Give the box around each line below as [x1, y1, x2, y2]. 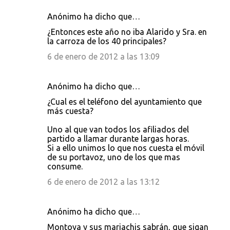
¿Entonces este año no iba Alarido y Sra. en [47, 27, 207, 36]
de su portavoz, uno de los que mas [47, 152, 180, 162]
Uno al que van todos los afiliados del [47, 125, 189, 134]
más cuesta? [47, 106, 93, 116]
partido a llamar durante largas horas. [47, 134, 189, 143]
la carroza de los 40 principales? [47, 36, 166, 46]
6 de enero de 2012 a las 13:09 [47, 52, 160, 61]
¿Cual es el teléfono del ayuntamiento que [47, 97, 202, 106]
